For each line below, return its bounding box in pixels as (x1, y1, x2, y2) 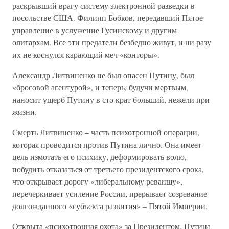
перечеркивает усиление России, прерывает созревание (12, 188, 207, 199)
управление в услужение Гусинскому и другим (12, 25, 177, 35)
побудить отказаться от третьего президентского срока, (12, 164, 204, 174)
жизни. (12, 106, 37, 117)
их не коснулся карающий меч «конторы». (12, 49, 159, 60)
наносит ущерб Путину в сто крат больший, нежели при (12, 94, 210, 105)
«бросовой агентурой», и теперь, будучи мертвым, (12, 82, 188, 93)
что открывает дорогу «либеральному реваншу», (12, 176, 182, 187)
